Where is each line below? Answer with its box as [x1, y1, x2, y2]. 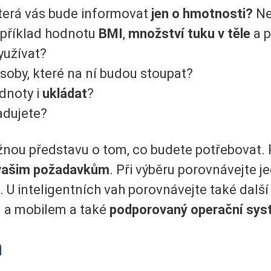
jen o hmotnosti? [151, 6, 253, 22]
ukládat [42, 86, 87, 102]
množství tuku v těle [128, 26, 253, 42]
